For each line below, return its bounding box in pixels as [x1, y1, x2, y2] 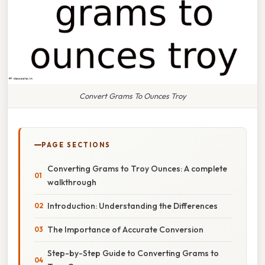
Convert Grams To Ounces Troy [79, 91, 186, 101]
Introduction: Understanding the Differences [47, 200, 218, 211]
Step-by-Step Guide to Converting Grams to [47, 247, 219, 258]
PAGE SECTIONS [41, 140, 111, 149]
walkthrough [47, 176, 96, 188]
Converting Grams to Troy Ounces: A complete [47, 163, 227, 174]
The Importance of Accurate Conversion [47, 224, 203, 235]
